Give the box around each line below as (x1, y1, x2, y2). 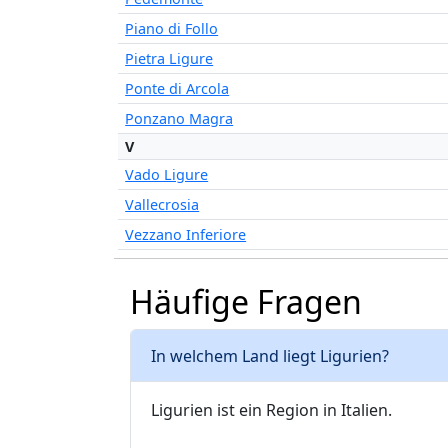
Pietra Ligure (125, 49, 214, 69)
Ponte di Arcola (125, 79, 230, 99)
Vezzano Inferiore (125, 225, 247, 245)
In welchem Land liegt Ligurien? (151, 344, 389, 367)
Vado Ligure (125, 165, 209, 185)
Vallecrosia (125, 195, 200, 215)
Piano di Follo (125, 19, 219, 39)
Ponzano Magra (125, 109, 234, 129)
